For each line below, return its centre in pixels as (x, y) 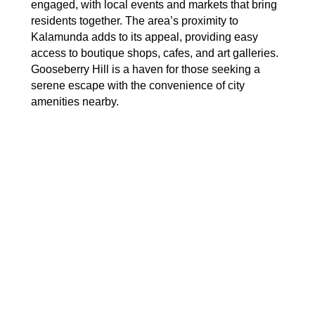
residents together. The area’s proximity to (135, 21)
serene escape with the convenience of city (138, 85)
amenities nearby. (75, 102)
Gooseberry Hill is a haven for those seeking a (146, 69)
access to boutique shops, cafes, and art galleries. (155, 53)
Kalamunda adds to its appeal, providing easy (144, 37)
